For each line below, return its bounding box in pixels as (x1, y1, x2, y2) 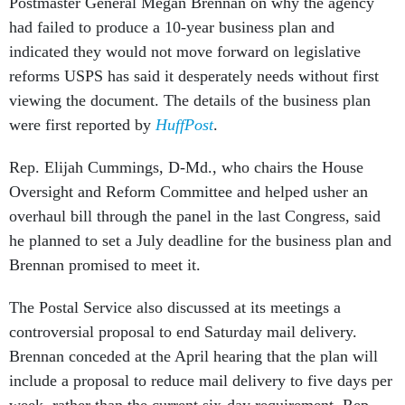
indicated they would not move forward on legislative (9, 42, 361, 61)
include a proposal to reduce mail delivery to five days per (9, 372, 392, 390)
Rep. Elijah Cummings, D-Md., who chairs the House (9, 158, 363, 176)
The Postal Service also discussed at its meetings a (9, 298, 341, 316)
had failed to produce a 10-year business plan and (9, 18, 334, 36)
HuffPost (155, 116, 213, 134)
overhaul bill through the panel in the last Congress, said (9, 207, 381, 225)
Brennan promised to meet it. (9, 256, 205, 274)
